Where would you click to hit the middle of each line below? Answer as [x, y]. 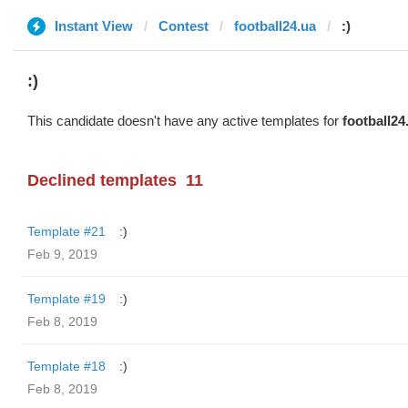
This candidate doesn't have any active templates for [185, 121]
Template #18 [66, 366]
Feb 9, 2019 [62, 254]
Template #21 [66, 231]
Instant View [94, 26]
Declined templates [102, 180]
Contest [184, 26]
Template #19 [66, 299]
